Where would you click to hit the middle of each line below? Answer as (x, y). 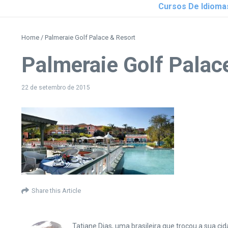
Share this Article (56, 190)
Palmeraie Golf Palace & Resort (90, 37)
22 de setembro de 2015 (56, 88)
